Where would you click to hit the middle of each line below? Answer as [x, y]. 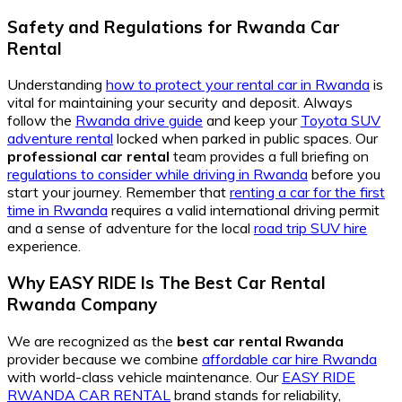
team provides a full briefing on [269, 157]
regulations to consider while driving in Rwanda [157, 175]
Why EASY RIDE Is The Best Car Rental [166, 282]
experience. [44, 246]
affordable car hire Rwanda [289, 358]
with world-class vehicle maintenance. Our [144, 376]
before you [344, 175]
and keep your [252, 121]
